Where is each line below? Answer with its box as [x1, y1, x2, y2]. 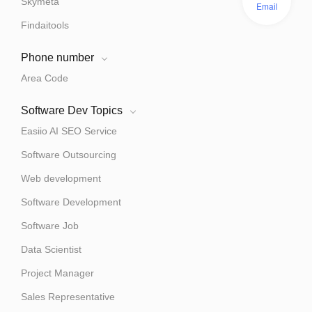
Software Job [21, 220, 79, 232]
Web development [21, 173, 101, 185]
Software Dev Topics [21, 104, 123, 117]
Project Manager [21, 267, 94, 279]
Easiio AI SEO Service [21, 125, 117, 137]
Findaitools [21, 19, 69, 31]
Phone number [21, 52, 94, 64]
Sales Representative [21, 291, 115, 303]
